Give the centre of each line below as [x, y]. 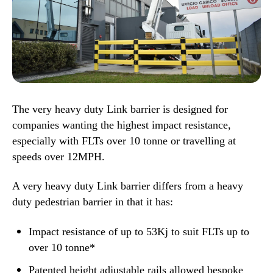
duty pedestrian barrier [64, 202]
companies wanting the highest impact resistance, [122, 125]
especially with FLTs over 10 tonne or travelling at [124, 140]
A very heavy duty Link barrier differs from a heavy [128, 186]
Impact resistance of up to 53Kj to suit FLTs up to [139, 231]
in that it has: [144, 202]
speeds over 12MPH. [60, 156]
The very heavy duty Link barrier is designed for [120, 109]
